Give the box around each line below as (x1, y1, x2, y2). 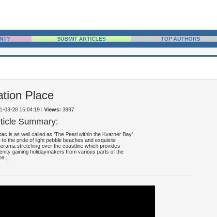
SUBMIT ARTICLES (57, 36, 106, 42)
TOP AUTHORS (161, 36, 200, 42)
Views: (44, 107, 61, 112)
